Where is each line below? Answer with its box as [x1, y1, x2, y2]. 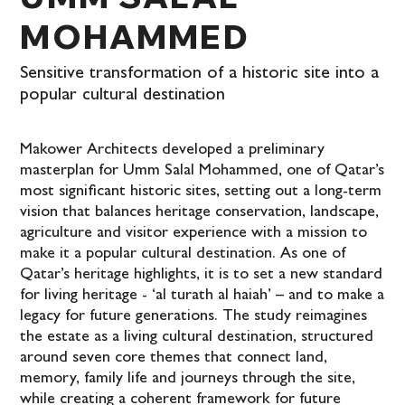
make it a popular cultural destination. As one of [20, 246, 346, 263]
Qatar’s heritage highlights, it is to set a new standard [20, 267, 383, 284]
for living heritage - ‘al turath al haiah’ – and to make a [20, 287, 385, 305]
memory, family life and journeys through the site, [20, 371, 356, 388]
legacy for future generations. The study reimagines [20, 308, 368, 325]
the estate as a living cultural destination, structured [20, 329, 374, 346]
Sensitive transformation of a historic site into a [20, 64, 380, 83]
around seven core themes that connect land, [20, 350, 328, 367]
